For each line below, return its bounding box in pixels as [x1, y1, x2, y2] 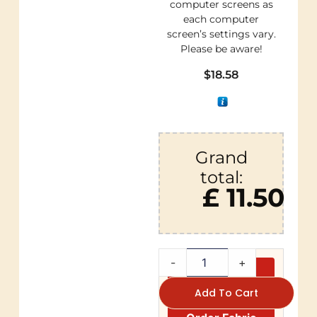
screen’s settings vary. [166, 27, 276, 40]
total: [200, 166, 243, 188]
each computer [183, 12, 260, 25]
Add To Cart [195, 285, 258, 300]
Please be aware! [180, 42, 263, 55]
